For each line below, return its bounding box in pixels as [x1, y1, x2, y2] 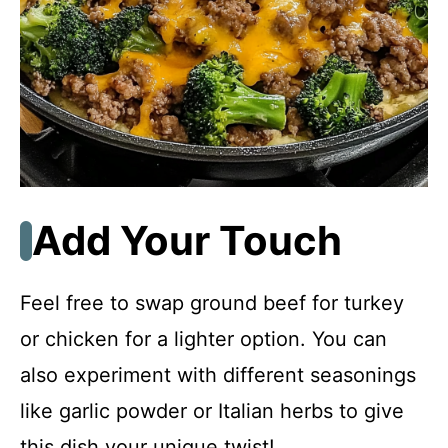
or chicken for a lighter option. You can [20, 326, 387, 351]
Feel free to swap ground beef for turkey [20, 290, 404, 315]
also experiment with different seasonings [20, 362, 416, 387]
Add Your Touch [32, 215, 342, 265]
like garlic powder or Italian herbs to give [20, 398, 404, 423]
